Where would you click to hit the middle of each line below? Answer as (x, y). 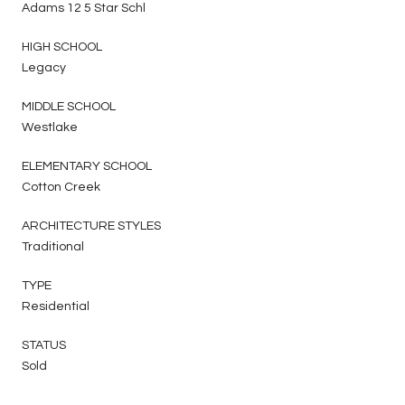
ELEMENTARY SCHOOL (87, 166)
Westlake (50, 127)
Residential (56, 306)
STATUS (44, 345)
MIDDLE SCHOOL (69, 106)
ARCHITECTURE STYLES (91, 226)
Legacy (44, 67)
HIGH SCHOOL (62, 47)
